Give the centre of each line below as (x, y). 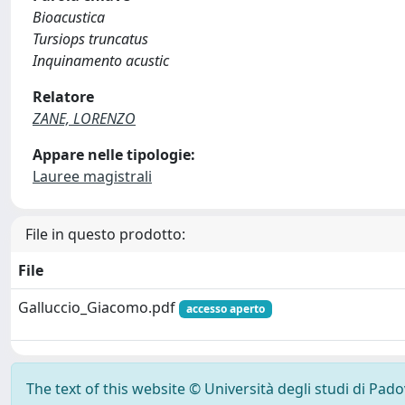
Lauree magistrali (92, 176)
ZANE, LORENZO (84, 118)
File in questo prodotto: (105, 234)
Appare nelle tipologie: (114, 155)
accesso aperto (225, 309)
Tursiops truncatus (90, 39)
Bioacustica (69, 17)
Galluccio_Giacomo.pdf (99, 307)
